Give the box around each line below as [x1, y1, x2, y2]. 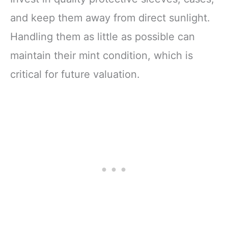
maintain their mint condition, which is [10, 49, 193, 62]
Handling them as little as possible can [10, 30, 195, 43]
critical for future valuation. [10, 68, 140, 80]
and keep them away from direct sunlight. [10, 11, 210, 24]
